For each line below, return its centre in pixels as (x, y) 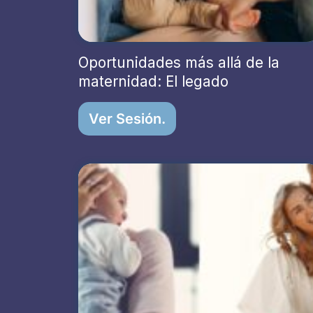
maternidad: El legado (153, 82)
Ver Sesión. (127, 119)
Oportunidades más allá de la (179, 63)
